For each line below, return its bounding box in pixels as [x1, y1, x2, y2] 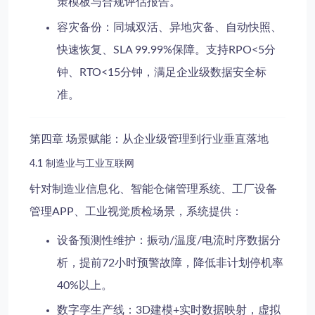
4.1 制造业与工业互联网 [30, 158, 134, 169]
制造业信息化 [52, 183, 120, 195]
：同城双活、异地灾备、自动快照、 [102, 21, 283, 33]
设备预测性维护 [57, 234, 136, 246]
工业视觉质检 [85, 205, 153, 217]
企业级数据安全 [176, 66, 256, 78]
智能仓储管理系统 [131, 183, 221, 195]
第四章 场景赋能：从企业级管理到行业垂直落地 [30, 133, 269, 145]
